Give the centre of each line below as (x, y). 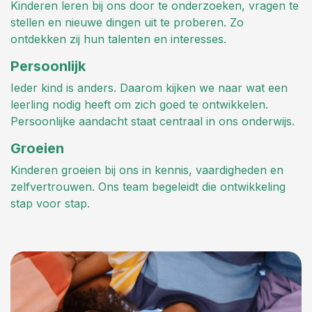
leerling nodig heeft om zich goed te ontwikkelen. (139, 104)
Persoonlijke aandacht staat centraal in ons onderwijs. (153, 121)
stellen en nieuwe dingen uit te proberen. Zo (127, 22)
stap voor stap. (50, 203)
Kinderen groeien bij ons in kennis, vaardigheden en (147, 170)
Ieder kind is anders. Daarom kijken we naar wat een (149, 88)
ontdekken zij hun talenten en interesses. (118, 39)
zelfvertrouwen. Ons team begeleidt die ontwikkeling (148, 187)
